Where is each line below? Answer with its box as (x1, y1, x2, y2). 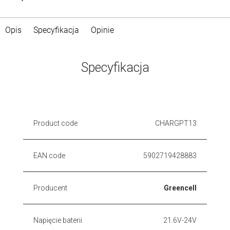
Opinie (91, 25, 114, 35)
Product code (33, 119, 78, 127)
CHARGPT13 (155, 119, 197, 127)
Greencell (164, 183, 197, 192)
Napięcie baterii (33, 216, 82, 224)
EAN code (33, 151, 65, 160)
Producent (33, 183, 67, 192)
